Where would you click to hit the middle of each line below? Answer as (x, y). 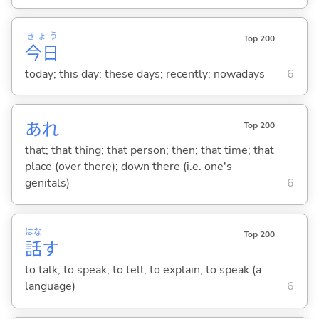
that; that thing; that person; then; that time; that (149, 150)
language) (50, 287)
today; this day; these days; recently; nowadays (145, 74)
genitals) (47, 183)
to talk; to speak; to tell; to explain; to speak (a (143, 270)
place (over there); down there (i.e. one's (128, 166)
